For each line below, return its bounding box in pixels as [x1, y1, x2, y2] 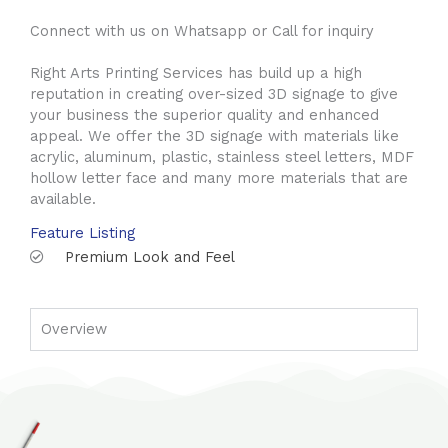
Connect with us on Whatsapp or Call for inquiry [30, 21, 374, 40]
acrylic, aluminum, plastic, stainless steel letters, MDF [30, 147, 414, 166]
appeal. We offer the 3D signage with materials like [30, 126, 399, 145]
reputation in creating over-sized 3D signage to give [30, 84, 398, 103]
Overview [41, 319, 107, 338]
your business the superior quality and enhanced [30, 105, 379, 124]
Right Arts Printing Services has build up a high [30, 63, 362, 82]
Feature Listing [30, 223, 135, 242]
